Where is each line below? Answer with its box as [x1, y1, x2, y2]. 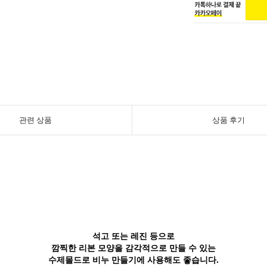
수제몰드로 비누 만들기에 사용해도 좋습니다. [48, 254, 219, 265]
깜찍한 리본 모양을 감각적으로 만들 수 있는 [51, 242, 216, 253]
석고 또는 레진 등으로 [92, 230, 175, 241]
